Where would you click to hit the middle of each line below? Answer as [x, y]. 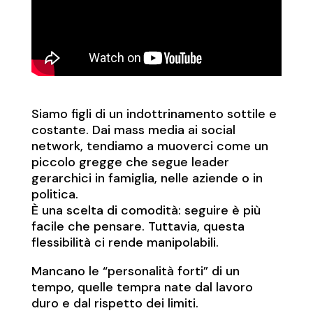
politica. [54, 195]
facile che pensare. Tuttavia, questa [138, 227]
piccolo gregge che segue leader [130, 162]
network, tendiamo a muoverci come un [150, 146]
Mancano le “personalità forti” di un [135, 271]
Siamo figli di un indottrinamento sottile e [154, 114]
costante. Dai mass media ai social [133, 130]
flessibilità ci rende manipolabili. [125, 243]
